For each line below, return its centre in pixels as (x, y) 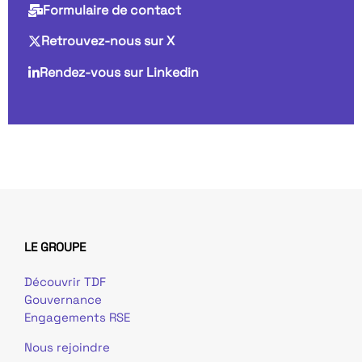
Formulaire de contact (112, 11)
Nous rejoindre (67, 347)
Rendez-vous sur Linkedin (119, 73)
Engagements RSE (77, 318)
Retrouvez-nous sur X (108, 41)
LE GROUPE (55, 247)
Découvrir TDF (65, 282)
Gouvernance (63, 300)
